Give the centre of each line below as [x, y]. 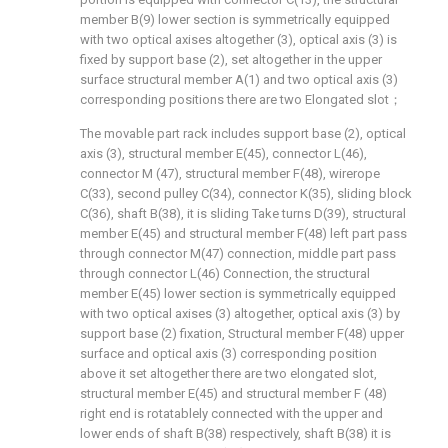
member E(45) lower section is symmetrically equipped [238, 293]
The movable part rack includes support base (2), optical [243, 133]
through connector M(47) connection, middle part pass [238, 253]
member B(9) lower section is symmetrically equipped [235, 19]
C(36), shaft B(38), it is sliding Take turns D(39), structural [243, 213]
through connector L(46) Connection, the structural [225, 273]
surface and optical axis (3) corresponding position [228, 353]
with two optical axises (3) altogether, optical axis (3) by [240, 313]
